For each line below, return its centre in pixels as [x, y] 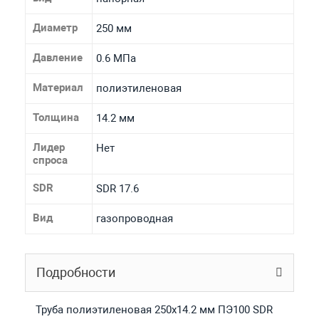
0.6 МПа [116, 58]
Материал [58, 87]
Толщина [56, 117]
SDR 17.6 [117, 188]
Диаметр [55, 27]
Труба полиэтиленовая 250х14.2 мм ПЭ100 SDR [154, 309]
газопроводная [134, 218]
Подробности [75, 272]
